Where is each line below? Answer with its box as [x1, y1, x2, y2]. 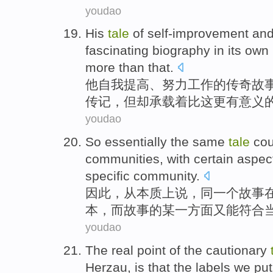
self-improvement [147, 26, 249, 41]
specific [85, 169, 133, 183]
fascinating [85, 43, 149, 58]
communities [85, 152, 160, 166]
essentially [105, 135, 167, 149]
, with [160, 152, 194, 166]
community [133, 169, 196, 183]
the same [171, 135, 225, 149]
